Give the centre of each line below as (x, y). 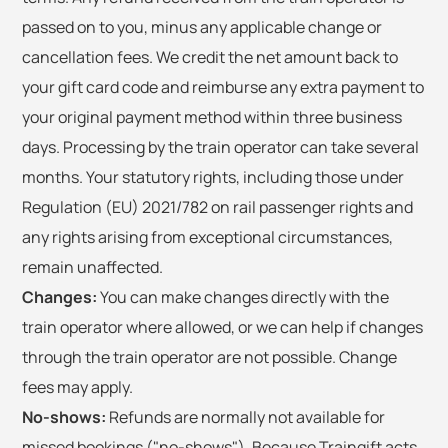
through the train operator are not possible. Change (209, 357)
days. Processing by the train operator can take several (220, 147)
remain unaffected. (92, 267)
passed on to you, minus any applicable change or (202, 27)
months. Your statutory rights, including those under (213, 177)
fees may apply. (77, 387)
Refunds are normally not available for (245, 417)
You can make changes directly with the (243, 297)
